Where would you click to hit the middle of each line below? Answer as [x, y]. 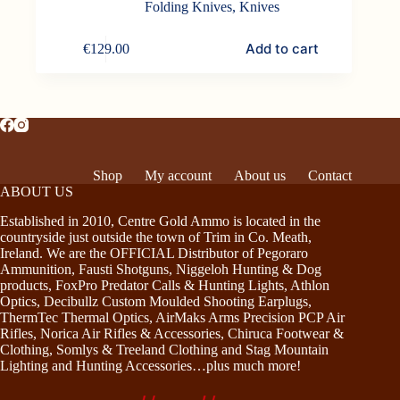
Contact [330, 176]
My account [179, 176]
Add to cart [282, 49]
